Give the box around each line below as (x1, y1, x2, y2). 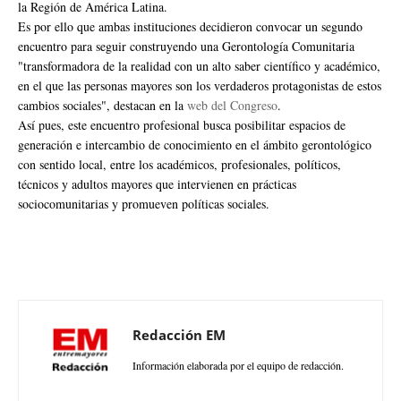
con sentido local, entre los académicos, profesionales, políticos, (18, 155, 341, 173)
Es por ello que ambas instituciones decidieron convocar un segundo (18, 17, 363, 35)
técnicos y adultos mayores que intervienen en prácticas (18, 175, 296, 192)
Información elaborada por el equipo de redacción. (132, 357, 344, 372)
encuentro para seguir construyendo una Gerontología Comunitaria (18, 37, 354, 55)
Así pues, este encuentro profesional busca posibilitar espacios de (18, 115, 346, 133)
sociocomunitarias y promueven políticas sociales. (18, 194, 269, 212)
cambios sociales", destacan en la (18, 96, 187, 114)
